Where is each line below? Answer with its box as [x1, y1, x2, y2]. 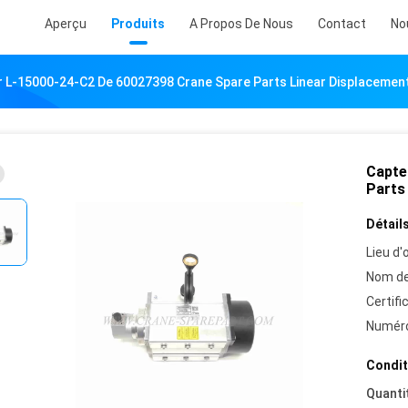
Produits [111, 16, 165, 31]
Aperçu [45, 16, 87, 31]
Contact [318, 16, 366, 31]
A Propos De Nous [189, 16, 293, 31]
